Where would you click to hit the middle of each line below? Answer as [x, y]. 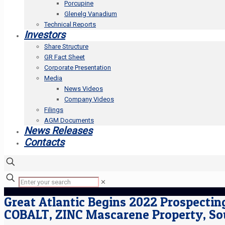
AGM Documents [69, 120]
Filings [54, 110]
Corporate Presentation [78, 68]
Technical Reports [70, 24]
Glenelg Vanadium [91, 14]
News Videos [84, 89]
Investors [45, 35]
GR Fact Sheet [65, 57]
